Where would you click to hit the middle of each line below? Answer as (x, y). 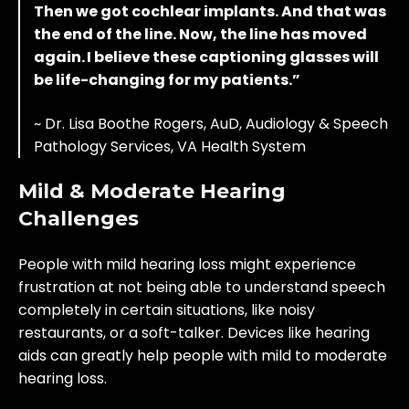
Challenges (79, 218)
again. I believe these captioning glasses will (206, 58)
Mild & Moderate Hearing (152, 191)
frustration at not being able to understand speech (202, 288)
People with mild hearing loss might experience (187, 265)
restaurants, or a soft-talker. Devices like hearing (194, 333)
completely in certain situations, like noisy (167, 310)
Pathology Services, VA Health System (172, 146)
